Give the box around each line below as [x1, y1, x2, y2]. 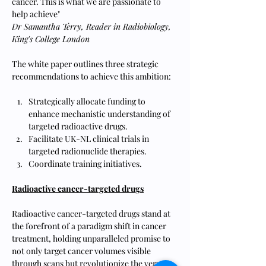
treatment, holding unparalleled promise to [12, 233, 172, 244]
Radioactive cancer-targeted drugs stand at [12, 208, 172, 219]
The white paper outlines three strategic [12, 58, 160, 69]
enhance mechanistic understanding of [28, 108, 172, 119]
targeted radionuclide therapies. [28, 145, 147, 157]
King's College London [12, 33, 90, 45]
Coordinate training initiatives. [28, 158, 142, 169]
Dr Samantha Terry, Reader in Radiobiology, [12, 21, 173, 32]
